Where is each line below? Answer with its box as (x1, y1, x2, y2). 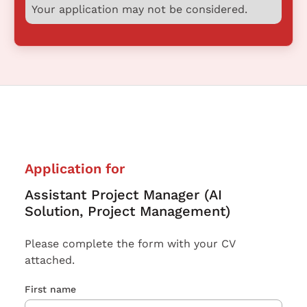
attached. (25, 254, 75, 267)
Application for (25, 160, 125, 177)
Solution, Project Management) (25, 203, 230, 220)
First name (25, 284, 76, 295)
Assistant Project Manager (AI (25, 186, 222, 204)
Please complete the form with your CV (25, 237, 235, 251)
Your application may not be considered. (31, 2, 247, 16)
